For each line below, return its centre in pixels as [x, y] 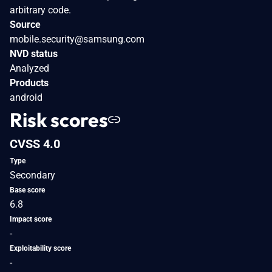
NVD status [34, 53]
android [26, 97]
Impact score [31, 219]
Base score [27, 190]
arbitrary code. [40, 10]
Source [25, 24]
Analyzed [29, 68]
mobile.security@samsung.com [77, 39]
